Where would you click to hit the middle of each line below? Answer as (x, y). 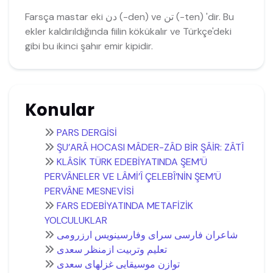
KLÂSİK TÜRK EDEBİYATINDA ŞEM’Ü (132, 162)
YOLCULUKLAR (76, 221)
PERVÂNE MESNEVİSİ (89, 191)
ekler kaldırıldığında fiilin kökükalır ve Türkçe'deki (128, 31)
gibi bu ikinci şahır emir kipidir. (89, 46)
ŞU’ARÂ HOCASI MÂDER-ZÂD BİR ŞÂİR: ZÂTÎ (150, 147)
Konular (59, 110)
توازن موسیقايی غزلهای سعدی (118, 264)
